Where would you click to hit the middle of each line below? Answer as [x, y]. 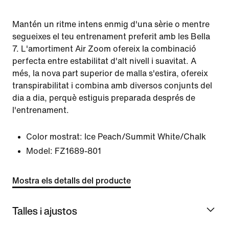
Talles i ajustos [45, 211]
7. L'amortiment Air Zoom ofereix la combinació [104, 49]
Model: [39, 151]
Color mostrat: [54, 137]
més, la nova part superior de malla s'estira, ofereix [110, 73]
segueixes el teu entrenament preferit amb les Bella [111, 37]
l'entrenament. [41, 110]
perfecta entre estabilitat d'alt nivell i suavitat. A [104, 61]
